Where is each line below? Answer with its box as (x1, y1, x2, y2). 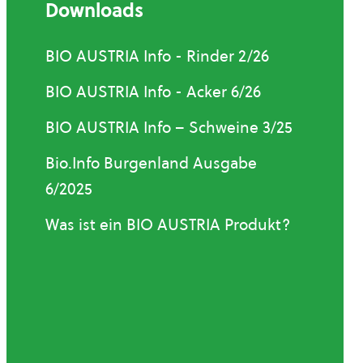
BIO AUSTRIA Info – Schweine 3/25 (45, 116, 293, 138)
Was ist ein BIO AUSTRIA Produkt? (45, 213, 290, 235)
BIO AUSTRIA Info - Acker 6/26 (45, 80, 261, 102)
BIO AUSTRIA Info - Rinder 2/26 (45, 45, 269, 66)
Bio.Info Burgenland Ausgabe (45, 152, 257, 173)
